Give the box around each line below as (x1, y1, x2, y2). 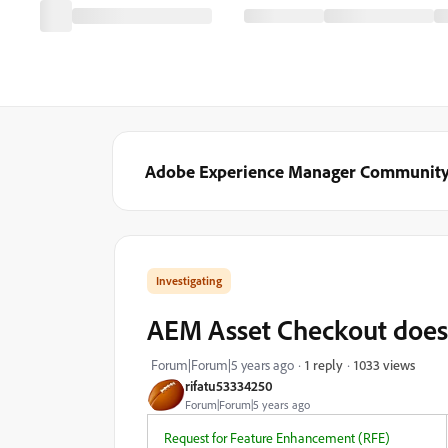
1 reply (305, 356, 343, 373)
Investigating (156, 273, 222, 288)
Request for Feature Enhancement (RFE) (164, 429, 390, 446)
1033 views (354, 355, 415, 373)
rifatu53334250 (185, 377, 273, 394)
